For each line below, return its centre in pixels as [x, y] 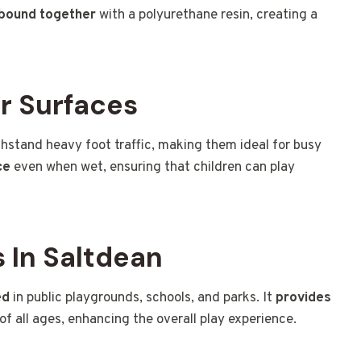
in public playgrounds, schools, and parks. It [143, 299]
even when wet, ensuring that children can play [153, 168]
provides [303, 299]
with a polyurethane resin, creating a [207, 16]
